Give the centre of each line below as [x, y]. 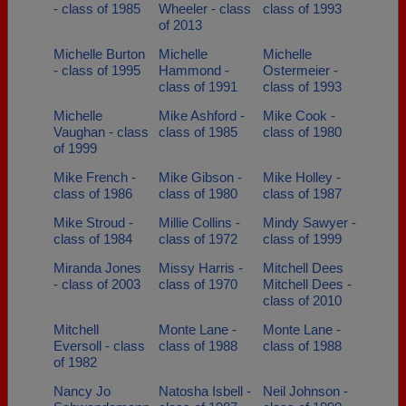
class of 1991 [198, 87]
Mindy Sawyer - [309, 222]
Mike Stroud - [93, 222]
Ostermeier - [300, 70]
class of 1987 [302, 193]
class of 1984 [93, 239]
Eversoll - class [99, 346]
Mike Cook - [299, 116]
